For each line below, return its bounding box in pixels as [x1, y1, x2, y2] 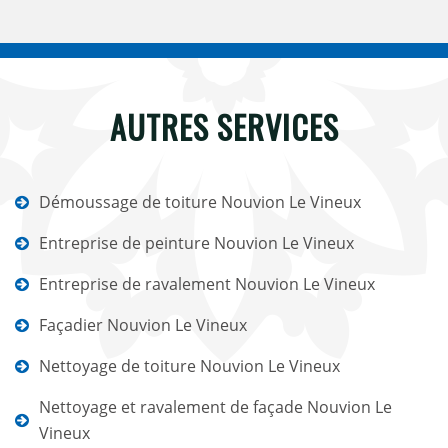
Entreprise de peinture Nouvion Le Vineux [39, 232, 354, 254]
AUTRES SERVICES [109, 103, 339, 150]
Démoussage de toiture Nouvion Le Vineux [39, 191, 361, 213]
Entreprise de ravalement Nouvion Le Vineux [39, 273, 375, 295]
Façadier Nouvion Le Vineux [39, 314, 247, 336]
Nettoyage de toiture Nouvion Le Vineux [39, 355, 340, 377]
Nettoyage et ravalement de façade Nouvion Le [39, 396, 392, 418]
